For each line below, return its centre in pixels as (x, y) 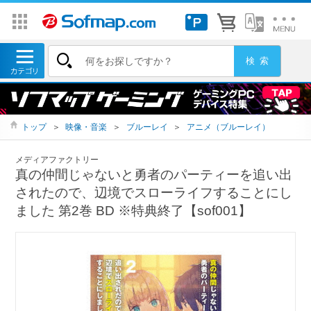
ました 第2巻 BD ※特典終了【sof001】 (134, 210)
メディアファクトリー (57, 159)
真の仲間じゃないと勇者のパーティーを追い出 (154, 174)
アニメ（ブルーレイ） (228, 127)
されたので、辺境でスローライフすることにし (154, 192)
